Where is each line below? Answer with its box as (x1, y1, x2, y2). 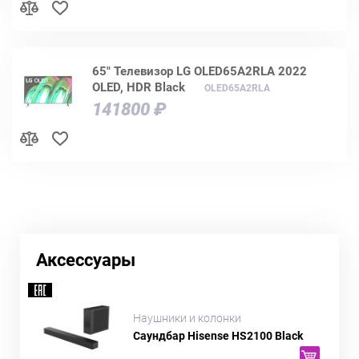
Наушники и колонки (133, 312, 242, 325)
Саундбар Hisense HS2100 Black (133, 329, 304, 343)
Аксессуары (36, 249, 135, 270)
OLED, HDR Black (92, 79, 185, 95)
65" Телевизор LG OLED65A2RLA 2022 (92, 63, 307, 79)
